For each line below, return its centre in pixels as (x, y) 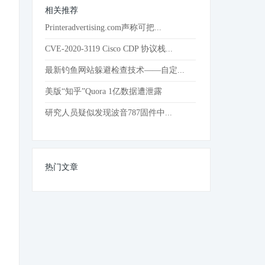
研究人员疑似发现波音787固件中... (109, 113)
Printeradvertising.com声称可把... (104, 28)
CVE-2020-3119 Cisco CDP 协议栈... (109, 49)
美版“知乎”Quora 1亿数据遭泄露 (104, 91)
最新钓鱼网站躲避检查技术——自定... (115, 70)
